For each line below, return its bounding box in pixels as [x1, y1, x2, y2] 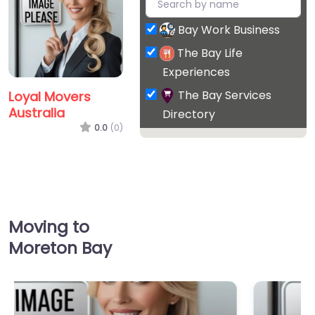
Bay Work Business [177, 21, 280, 38]
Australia [8, 104, 65, 122]
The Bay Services [177, 86, 271, 103]
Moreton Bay [8, 236, 112, 259]
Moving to [8, 214, 89, 238]
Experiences [162, 63, 230, 80]
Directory [162, 105, 215, 122]
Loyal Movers [8, 88, 91, 106]
